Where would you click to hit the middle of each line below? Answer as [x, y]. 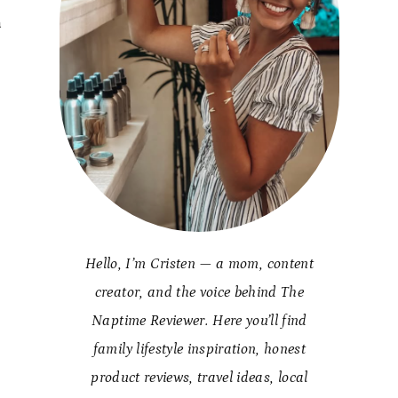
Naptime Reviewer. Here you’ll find [199, 321]
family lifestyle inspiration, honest [199, 349]
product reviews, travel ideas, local [199, 378]
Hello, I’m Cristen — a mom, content [199, 264]
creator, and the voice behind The [199, 292]
